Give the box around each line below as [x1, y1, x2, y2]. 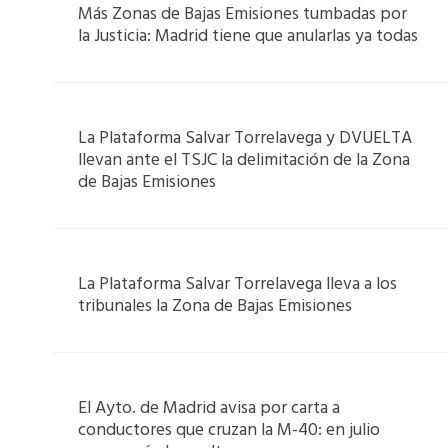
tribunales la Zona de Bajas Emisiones [77, 291, 352, 321]
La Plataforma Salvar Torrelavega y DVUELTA [77, 123, 412, 153]
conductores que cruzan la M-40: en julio [77, 416, 380, 446]
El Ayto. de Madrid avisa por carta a [77, 394, 340, 424]
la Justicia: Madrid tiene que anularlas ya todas [77, 21, 418, 51]
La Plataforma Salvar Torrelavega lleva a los [77, 269, 397, 299]
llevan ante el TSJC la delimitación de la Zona [77, 145, 410, 175]
